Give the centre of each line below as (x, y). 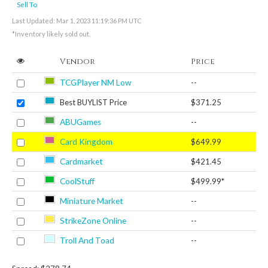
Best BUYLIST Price (93, 102)
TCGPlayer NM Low (95, 82)
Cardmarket (81, 161)
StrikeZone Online (93, 220)
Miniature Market (92, 201)
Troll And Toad (87, 240)
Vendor (77, 61)
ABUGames (80, 122)
